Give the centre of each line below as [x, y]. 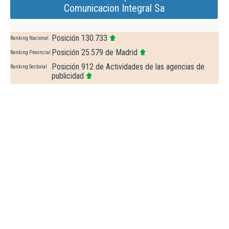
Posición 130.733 [79, 38]
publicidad [68, 76]
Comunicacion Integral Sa [114, 8]
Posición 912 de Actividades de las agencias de [128, 67]
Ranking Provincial [30, 53]
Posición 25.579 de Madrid [95, 53]
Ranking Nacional [29, 38]
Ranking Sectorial [29, 67]
